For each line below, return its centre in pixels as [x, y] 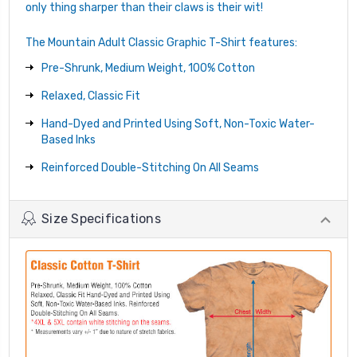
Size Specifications [101, 218]
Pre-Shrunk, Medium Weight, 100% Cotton [148, 68]
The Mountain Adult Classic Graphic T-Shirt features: [161, 42]
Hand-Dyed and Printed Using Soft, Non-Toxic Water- [178, 124]
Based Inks [69, 139]
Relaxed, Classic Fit [91, 96]
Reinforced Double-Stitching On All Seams [150, 167]
